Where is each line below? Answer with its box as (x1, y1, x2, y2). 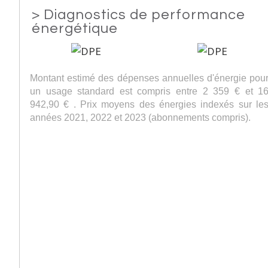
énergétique (32, 22, 118, 36)
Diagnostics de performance (44, 8, 245, 22)
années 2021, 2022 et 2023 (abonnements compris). (30, 111, 251, 123)
